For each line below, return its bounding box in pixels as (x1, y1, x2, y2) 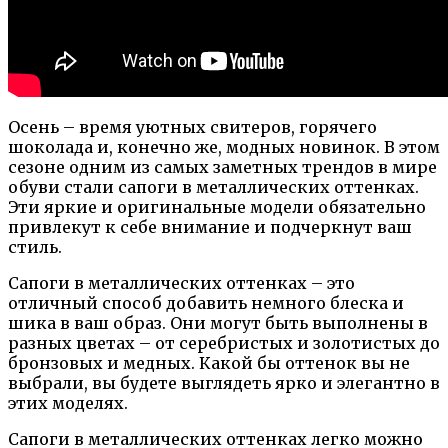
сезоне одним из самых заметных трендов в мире (8, 156, 437, 177)
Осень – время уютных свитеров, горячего (8, 116, 377, 137)
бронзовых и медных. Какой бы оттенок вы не (8, 352, 410, 373)
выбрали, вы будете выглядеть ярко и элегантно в (8, 372, 440, 393)
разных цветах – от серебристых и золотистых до (8, 332, 440, 353)
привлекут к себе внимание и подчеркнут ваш (8, 216, 412, 237)
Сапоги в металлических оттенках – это (8, 272, 355, 293)
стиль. (8, 236, 62, 257)
